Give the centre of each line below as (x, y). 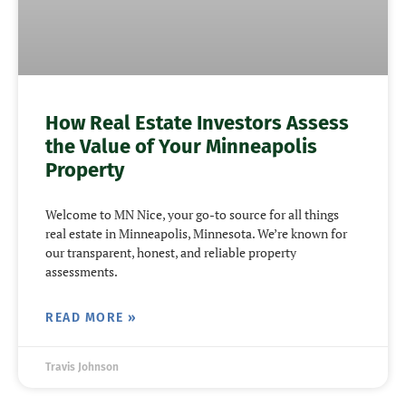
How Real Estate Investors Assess (197, 122)
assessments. (82, 271)
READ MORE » (92, 317)
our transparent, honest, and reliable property (171, 252)
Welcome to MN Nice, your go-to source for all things (192, 214)
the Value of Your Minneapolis (181, 146)
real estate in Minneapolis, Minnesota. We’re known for (196, 233)
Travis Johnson (82, 367)
